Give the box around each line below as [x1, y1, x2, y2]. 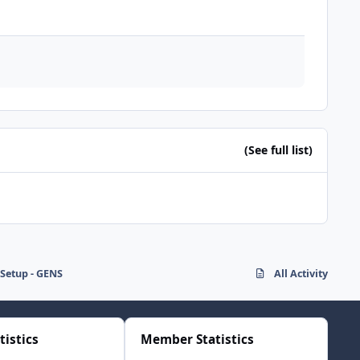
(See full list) [243, 142, 313, 158]
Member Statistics [140, 331, 254, 349]
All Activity [274, 266, 328, 280]
